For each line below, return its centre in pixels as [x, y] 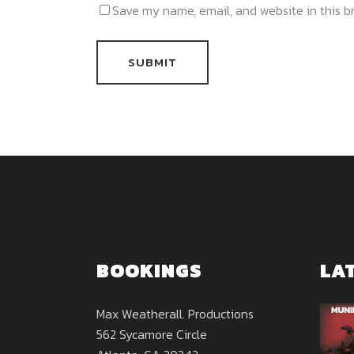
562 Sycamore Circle [152, 335]
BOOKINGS [149, 271]
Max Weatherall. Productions [175, 314]
